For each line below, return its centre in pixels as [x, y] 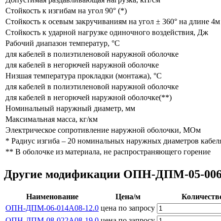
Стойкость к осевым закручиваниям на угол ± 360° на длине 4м [113, 21]
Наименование [52, 196]
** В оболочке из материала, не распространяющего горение [108, 151]
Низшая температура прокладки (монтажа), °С [84, 75]
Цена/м [128, 196]
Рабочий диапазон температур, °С [63, 43]
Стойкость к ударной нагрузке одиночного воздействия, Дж [107, 32]
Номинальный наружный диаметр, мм [70, 108]
